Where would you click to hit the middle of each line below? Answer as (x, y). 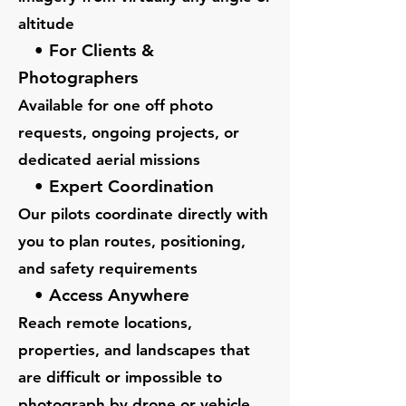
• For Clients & (86, 50)
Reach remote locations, (105, 323)
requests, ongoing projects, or (129, 132)
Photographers (78, 77)
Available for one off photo (116, 105)
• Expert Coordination (116, 186)
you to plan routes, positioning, (132, 241)
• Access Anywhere (104, 295)
